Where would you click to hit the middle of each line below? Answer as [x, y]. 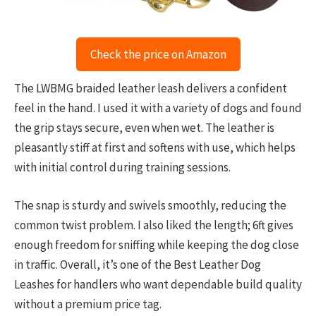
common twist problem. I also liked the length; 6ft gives [154, 225]
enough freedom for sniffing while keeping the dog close [157, 244]
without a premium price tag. [88, 304]
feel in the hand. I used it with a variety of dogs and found [158, 108]
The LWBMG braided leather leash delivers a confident [151, 88]
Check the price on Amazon [158, 54]
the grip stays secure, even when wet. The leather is [144, 127]
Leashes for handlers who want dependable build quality [158, 284]
